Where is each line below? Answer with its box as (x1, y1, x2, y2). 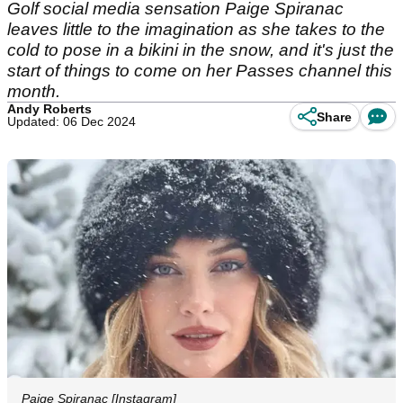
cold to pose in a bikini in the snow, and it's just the (7, 40, 394, 59)
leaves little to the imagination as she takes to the (7, 20, 385, 39)
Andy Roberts (7, 102, 92, 116)
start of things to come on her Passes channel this (7, 61, 392, 80)
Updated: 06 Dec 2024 (7, 114, 136, 129)
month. (7, 82, 60, 101)
